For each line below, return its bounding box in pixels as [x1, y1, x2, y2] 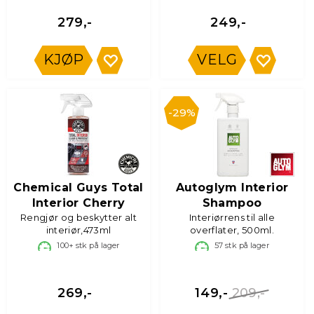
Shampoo [202, 196, 262, 210]
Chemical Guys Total [13, 181, 144, 194]
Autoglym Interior [175, 181, 289, 194]
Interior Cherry [32, 196, 125, 210]
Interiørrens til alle [189, 212, 275, 223]
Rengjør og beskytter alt [20, 212, 137, 223]
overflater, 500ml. [190, 224, 274, 235]
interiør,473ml [46, 224, 111, 235]
